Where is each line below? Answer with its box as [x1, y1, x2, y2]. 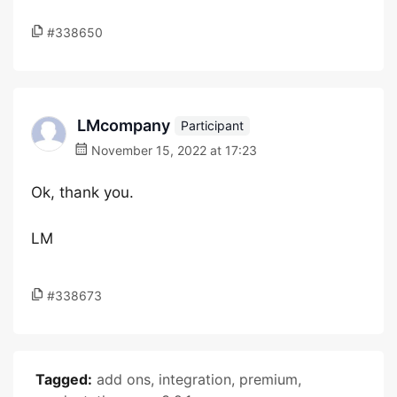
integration [159, 370, 231, 388]
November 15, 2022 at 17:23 [88, 143, 257, 158]
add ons [97, 370, 151, 388]
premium [239, 370, 298, 388]
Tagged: [35, 370, 92, 388]
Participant [181, 117, 244, 133]
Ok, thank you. [31, 183, 134, 201]
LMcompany [77, 116, 170, 135]
